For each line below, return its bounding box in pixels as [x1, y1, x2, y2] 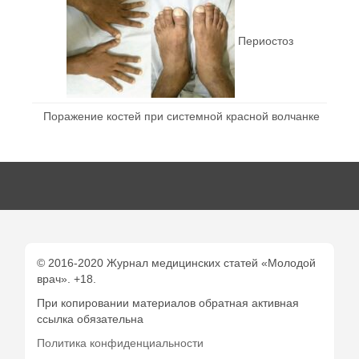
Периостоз [237, 34, 293, 47]
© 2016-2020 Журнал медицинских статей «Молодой [37, 256, 316, 269]
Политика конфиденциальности [37, 336, 204, 349]
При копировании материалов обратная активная [37, 296, 299, 309]
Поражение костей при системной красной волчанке [42, 109, 320, 123]
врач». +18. [37, 272, 96, 285]
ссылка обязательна [37, 312, 143, 325]
